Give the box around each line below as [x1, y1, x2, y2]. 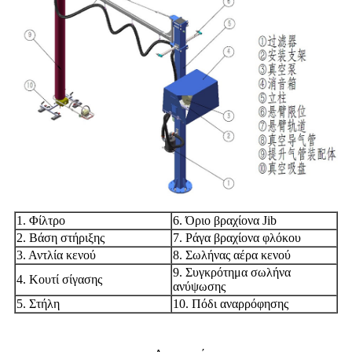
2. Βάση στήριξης [16, 230, 104, 244]
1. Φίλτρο [16, 213, 65, 227]
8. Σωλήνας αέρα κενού [173, 247, 291, 262]
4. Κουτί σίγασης [16, 272, 102, 286]
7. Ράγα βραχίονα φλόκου [173, 230, 301, 244]
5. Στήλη [16, 296, 60, 310]
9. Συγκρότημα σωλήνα [173, 265, 291, 279]
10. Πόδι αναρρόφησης [173, 296, 288, 310]
